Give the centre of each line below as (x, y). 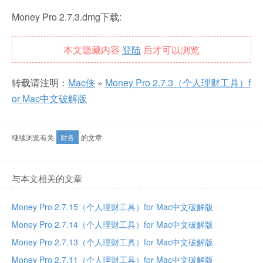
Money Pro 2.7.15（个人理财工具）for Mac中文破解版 (112, 207)
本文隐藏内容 (93, 50)
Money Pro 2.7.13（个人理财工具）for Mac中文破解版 (112, 242)
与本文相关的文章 (47, 178)
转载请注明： (40, 82)
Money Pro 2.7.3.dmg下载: (67, 17)
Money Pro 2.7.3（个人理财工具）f (178, 82)
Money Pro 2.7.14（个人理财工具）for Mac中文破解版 (112, 224)
